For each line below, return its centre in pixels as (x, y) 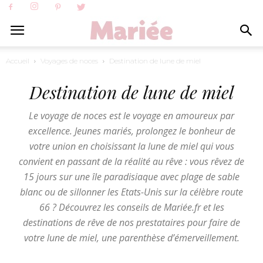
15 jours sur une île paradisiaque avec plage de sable (131, 177)
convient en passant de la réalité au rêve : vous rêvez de (131, 161)
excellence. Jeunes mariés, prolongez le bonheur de (131, 131)
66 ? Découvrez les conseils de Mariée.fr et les (131, 207)
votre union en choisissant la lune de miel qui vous (131, 146)
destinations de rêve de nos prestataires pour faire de (131, 222)
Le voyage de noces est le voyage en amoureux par (131, 116)
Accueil (18, 61)
